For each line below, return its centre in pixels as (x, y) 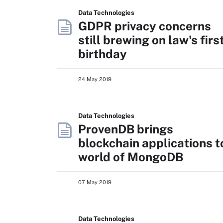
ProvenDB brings (126, 129)
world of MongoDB (131, 157)
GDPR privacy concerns (145, 26)
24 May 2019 (95, 79)
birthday (103, 54)
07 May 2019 (95, 182)
